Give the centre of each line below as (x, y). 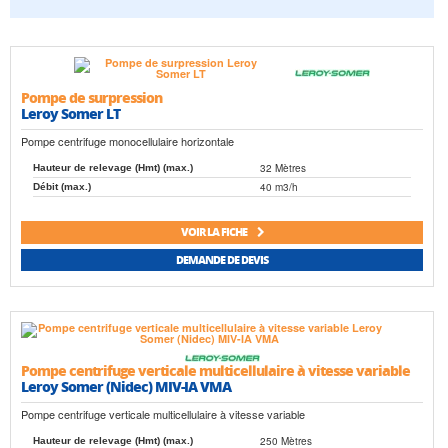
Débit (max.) (62, 187)
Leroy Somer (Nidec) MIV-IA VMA (126, 386)
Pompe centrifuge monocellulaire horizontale (127, 141)
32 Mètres (283, 168)
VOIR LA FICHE (214, 232)
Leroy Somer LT (70, 112)
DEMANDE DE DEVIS (222, 259)
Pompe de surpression (91, 96)
